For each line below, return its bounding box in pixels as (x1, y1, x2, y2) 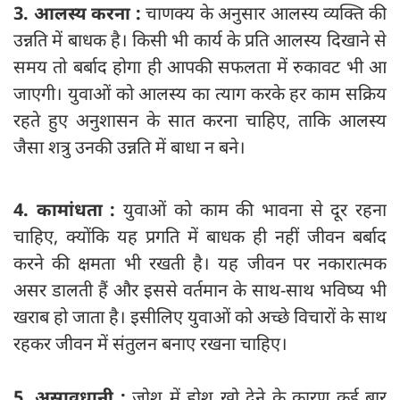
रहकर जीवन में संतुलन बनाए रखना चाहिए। (13, 331, 292, 356)
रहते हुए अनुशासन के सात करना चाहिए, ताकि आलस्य (13, 108, 387, 133)
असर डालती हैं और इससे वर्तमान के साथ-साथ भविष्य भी (13, 278, 387, 303)
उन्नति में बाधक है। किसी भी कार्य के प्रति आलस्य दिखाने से (13, 28, 387, 53)
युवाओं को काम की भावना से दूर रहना (123, 197, 387, 222)
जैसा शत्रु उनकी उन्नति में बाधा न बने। (13, 135, 246, 160)
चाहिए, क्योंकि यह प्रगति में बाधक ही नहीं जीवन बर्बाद (13, 224, 387, 249)
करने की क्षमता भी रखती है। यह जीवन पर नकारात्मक (13, 251, 387, 276)
